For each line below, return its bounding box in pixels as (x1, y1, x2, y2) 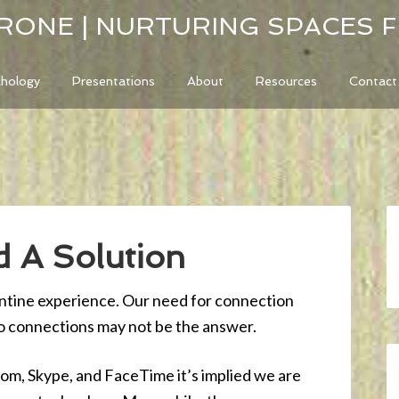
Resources (256, 74, 317, 88)
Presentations (72, 74, 155, 88)
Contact (349, 74, 397, 88)
